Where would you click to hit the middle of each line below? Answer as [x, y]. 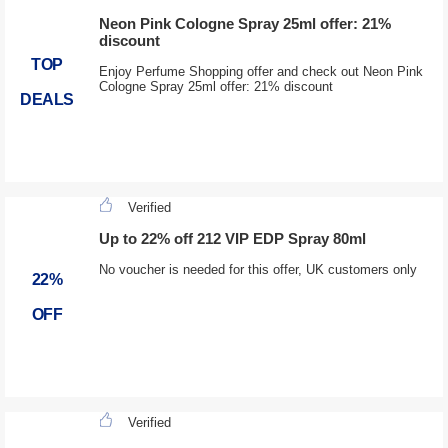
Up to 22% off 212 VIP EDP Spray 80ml [232, 239]
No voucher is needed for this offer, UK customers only [257, 270]
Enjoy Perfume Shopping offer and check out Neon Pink [260, 72]
